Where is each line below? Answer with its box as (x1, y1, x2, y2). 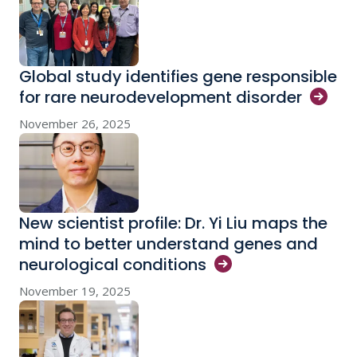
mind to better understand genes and (19, 233, 318, 255)
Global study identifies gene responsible (19, 65, 337, 88)
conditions (123, 253, 206, 276)
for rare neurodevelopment (19, 86, 236, 108)
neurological (19, 253, 123, 276)
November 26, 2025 (19, 116, 131, 131)
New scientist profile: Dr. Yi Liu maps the (19, 212, 328, 234)
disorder (236, 86, 302, 108)
